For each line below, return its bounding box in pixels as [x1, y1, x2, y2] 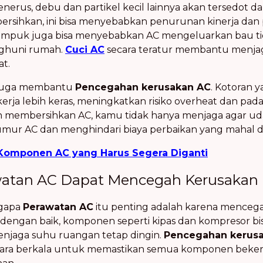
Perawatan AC [23, 201, 93, 213]
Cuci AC [65, 44, 104, 55]
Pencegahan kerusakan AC [75, 82, 211, 93]
